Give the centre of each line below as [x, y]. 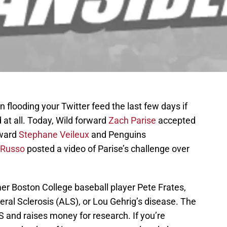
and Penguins [118, 135]
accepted [176, 121]
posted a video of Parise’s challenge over [107, 149]
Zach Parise [132, 121]
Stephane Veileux [54, 135]
